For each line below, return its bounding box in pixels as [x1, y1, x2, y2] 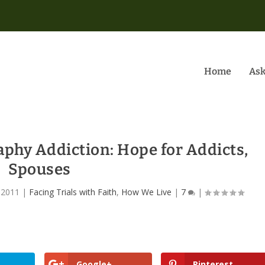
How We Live [121, 186, 172, 198]
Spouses [8, 160, 71, 179]
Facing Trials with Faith [28, 186, 117, 198]
